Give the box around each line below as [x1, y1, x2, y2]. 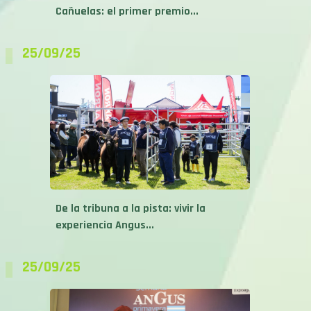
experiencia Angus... [56, 217, 154, 233]
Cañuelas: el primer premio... [56, 3, 199, 19]
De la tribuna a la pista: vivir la [56, 201, 205, 216]
